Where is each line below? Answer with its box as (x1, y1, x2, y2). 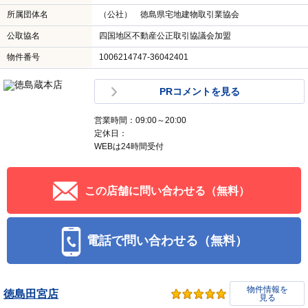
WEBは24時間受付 (94, 142, 164, 152)
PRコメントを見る (159, 86, 240, 98)
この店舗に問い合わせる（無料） (85, 184, 250, 197)
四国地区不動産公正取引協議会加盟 (99, 31, 231, 41)
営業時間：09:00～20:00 (94, 115, 195, 126)
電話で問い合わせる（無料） (87, 233, 247, 247)
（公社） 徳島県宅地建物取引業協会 (99, 10, 239, 20)
